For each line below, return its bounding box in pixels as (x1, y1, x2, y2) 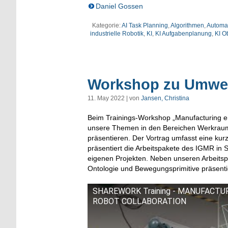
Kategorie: (92, 21, 122, 29)
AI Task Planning (122, 21, 168, 29)
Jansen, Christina (141, 94, 189, 102)
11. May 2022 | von (88, 94, 141, 102)
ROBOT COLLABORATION (93, 196, 186, 206)
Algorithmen (170, 21, 204, 29)
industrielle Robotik (90, 30, 144, 37)
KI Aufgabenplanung (155, 30, 212, 37)
